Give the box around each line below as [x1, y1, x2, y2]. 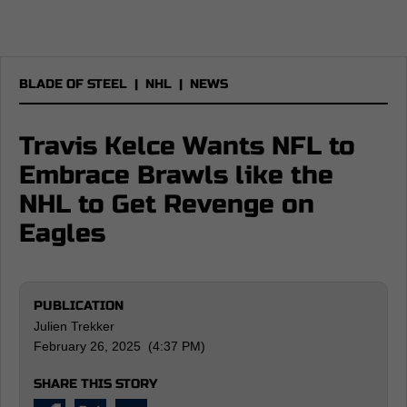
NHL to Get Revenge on [19, 189, 314, 220]
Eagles [19, 218, 105, 249]
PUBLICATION [34, 298, 124, 313]
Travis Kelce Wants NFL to [19, 131, 355, 162]
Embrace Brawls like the [19, 160, 333, 191]
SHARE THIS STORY [34, 376, 157, 392]
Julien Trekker [34, 319, 114, 333]
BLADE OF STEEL [19, 76, 127, 92]
